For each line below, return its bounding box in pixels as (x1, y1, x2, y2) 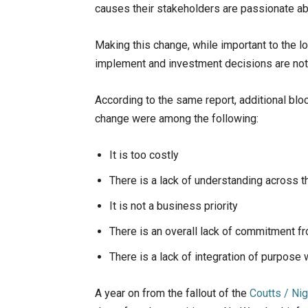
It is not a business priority (109, 199, 238, 213)
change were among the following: (95, 112, 258, 126)
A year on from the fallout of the (95, 287, 250, 300)
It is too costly (109, 148, 179, 162)
